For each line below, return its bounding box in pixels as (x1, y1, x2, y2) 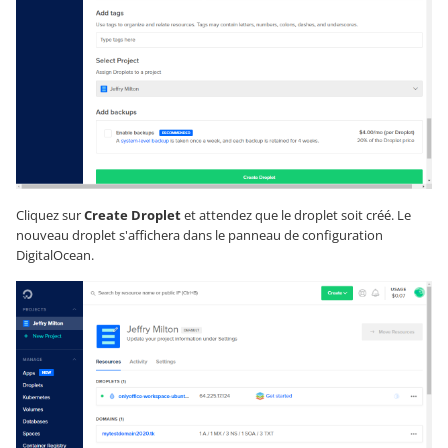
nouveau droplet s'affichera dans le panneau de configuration (16, 226, 383, 245)
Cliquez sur (16, 206, 84, 225)
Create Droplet (84, 206, 181, 225)
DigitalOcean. (16, 246, 94, 265)
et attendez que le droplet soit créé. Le (181, 206, 411, 225)
